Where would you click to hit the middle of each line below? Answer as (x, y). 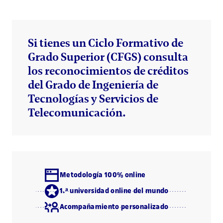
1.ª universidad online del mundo (114, 191)
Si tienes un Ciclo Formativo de (106, 43)
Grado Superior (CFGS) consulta (108, 57)
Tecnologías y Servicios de (93, 99)
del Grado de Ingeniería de (93, 85)
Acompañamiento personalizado (114, 207)
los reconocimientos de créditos (108, 71)
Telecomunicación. (77, 113)
